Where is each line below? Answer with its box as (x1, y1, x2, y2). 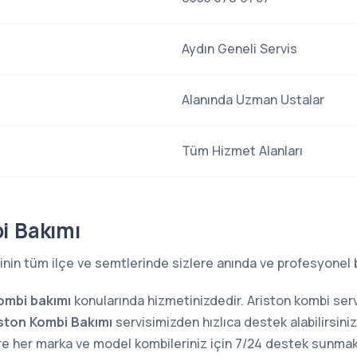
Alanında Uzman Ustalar (182, 91, 324, 108)
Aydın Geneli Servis (182, 40, 297, 57)
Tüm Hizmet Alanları (182, 142, 303, 159)
